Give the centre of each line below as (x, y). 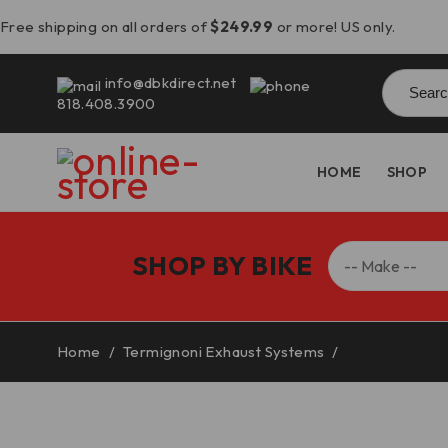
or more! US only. (334, 26)
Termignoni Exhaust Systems (224, 351)
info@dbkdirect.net (170, 82)
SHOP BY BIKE (222, 265)
